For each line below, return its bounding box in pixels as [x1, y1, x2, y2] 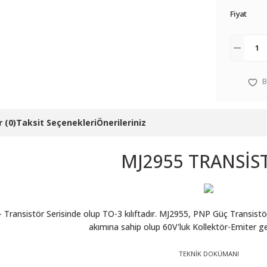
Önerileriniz [97, 117, 146, 128]
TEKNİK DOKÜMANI [178, 249, 239, 258]
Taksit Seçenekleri [16, 117, 97, 128]
